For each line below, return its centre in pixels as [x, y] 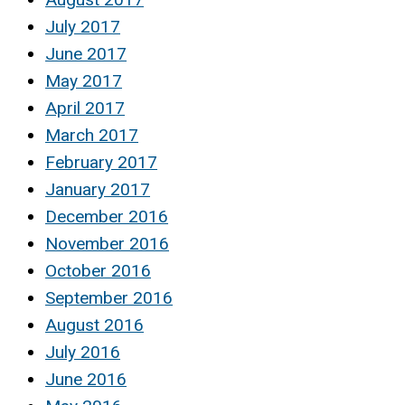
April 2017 [85, 108]
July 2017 [83, 27]
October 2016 [98, 271]
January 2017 [98, 190]
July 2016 [83, 353]
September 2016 [109, 298]
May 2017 [84, 81]
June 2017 [86, 54]
